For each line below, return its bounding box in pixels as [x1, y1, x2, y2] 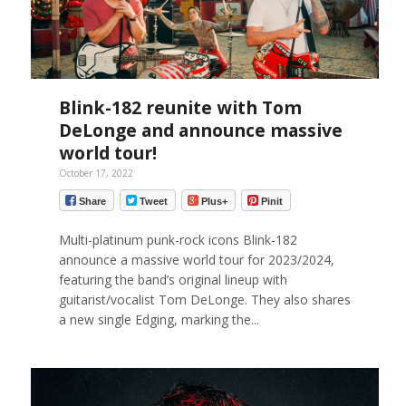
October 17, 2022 [58, 167, 133, 180]
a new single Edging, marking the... [58, 310, 259, 328]
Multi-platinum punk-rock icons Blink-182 [58, 230, 297, 248]
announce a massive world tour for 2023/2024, [58, 250, 334, 268]
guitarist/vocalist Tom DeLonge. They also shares [58, 290, 351, 308]
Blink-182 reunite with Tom [58, 95, 302, 121]
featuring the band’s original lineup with [58, 270, 287, 288]
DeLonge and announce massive [58, 118, 343, 143]
